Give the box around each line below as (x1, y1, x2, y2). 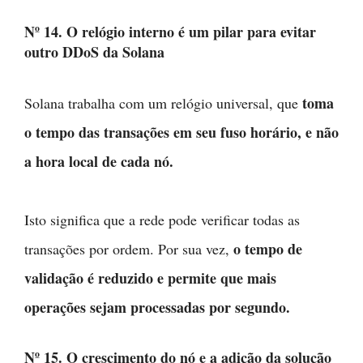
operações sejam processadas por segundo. (24, 297, 290, 318)
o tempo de (233, 238, 302, 259)
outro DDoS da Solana (24, 41, 164, 62)
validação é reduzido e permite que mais (24, 267, 276, 288)
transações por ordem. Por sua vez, (24, 239, 233, 258)
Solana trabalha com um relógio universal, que (24, 93, 302, 113)
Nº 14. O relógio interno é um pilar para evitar (24, 21, 316, 42)
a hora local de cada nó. (24, 151, 173, 172)
